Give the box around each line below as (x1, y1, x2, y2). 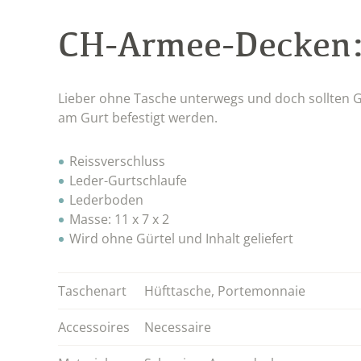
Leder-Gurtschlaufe (69, 171, 187, 189)
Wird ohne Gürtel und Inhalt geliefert (69, 229, 293, 247)
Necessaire (144, 317, 211, 336)
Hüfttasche (144, 281, 211, 300)
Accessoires (58, 317, 130, 336)
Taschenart (58, 281, 127, 300)
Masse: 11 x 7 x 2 (69, 210, 169, 228)
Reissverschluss (69, 151, 165, 170)
